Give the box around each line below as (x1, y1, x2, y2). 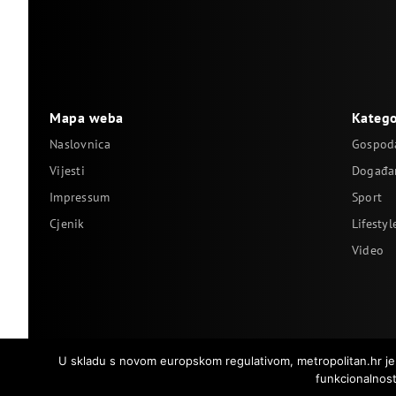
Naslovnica (49, 136, 110, 152)
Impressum (49, 189, 110, 205)
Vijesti (49, 163, 86, 179)
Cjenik (49, 216, 85, 232)
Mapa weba (49, 109, 124, 126)
